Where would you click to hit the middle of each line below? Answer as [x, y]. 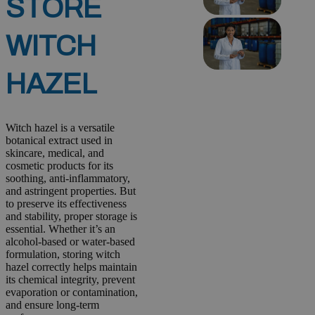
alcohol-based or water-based [70, 241]
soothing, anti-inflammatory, [68, 178]
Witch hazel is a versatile [60, 127]
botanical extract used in [59, 140]
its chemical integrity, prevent [70, 279]
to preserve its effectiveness [66, 203]
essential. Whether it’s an [60, 229]
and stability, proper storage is [71, 216]
